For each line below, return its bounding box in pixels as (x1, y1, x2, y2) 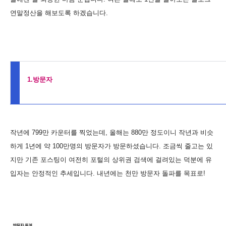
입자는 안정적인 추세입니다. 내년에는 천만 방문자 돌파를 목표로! (10, 169, 205, 177)
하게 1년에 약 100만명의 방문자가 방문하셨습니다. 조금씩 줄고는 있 (10, 142, 213, 150)
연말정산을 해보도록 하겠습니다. (10, 9, 108, 17)
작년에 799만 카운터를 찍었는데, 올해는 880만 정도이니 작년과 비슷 (10, 128, 213, 136)
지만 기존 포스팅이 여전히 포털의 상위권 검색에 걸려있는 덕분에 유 (10, 155, 212, 163)
